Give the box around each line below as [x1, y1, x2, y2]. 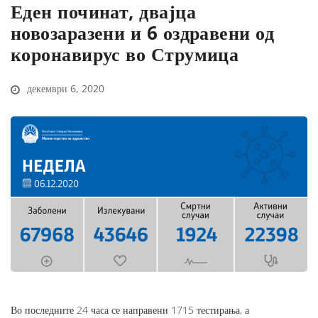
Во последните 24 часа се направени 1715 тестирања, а [11, 302, 249, 317]
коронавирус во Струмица [11, 41, 239, 67]
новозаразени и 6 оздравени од [11, 20, 275, 46]
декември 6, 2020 [24, 82, 104, 96]
